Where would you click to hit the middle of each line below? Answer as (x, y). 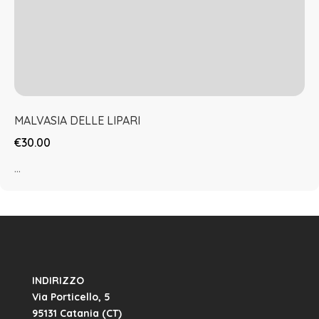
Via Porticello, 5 (71, 297)
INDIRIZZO (58, 281)
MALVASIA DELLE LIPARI (77, 120)
